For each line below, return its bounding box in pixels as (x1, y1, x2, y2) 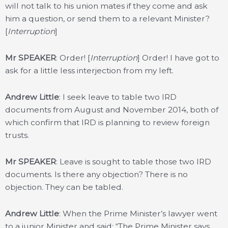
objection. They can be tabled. (5, 182, 123, 192)
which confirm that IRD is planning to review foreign (5, 117, 210, 127)
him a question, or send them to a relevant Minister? (5, 13, 210, 23)
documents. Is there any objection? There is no (5, 169, 188, 179)
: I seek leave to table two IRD (59, 92, 177, 102)
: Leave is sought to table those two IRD (56, 157, 211, 166)
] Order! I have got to (137, 52, 219, 63)
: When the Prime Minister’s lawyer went (59, 209, 217, 219)
